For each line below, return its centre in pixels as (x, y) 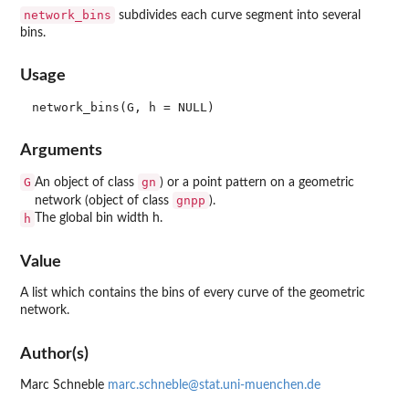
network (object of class (104, 200)
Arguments (61, 150)
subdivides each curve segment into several (238, 15)
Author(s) (54, 353)
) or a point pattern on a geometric (257, 182)
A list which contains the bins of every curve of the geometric (193, 294)
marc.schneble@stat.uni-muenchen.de (214, 385)
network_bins (68, 15)
